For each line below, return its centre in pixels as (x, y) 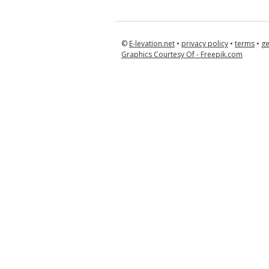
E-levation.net (152, 44)
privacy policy (205, 44)
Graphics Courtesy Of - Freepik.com (182, 54)
